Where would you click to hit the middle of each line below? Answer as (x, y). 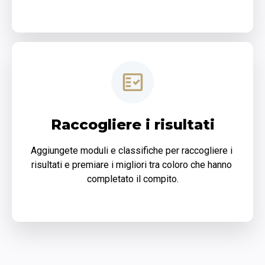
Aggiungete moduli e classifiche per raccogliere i (131, 151)
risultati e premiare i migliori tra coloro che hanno (131, 165)
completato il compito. (132, 179)
